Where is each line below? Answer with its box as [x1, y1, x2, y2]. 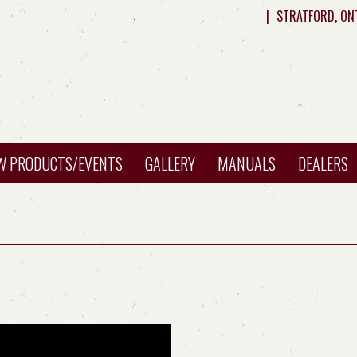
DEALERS [298, 151, 348, 175]
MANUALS [218, 151, 276, 175]
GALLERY [145, 151, 195, 175]
